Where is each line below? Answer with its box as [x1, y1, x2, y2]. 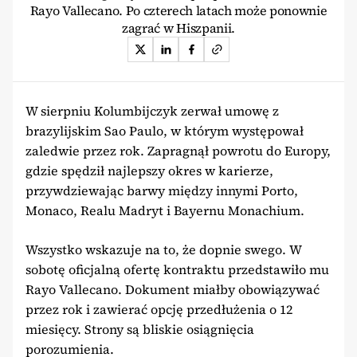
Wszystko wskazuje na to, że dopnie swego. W [25, 240, 301, 258]
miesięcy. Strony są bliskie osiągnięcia [25, 320, 254, 338]
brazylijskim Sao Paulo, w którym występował [25, 121, 304, 139]
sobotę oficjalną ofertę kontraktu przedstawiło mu [25, 260, 329, 278]
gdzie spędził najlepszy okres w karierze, [25, 161, 273, 179]
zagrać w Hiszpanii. [122, 18, 235, 37]
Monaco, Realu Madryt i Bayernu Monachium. [25, 201, 304, 219]
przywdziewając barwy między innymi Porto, [25, 181, 298, 199]
